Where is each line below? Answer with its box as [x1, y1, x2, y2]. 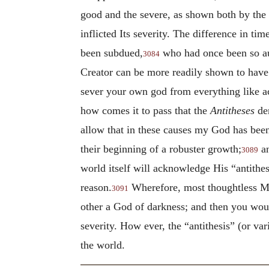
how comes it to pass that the [80, 104, 210, 116]
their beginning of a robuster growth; [80, 142, 241, 155]
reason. [80, 181, 112, 193]
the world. [80, 238, 125, 251]
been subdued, [80, 46, 143, 59]
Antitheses [210, 104, 255, 116]
